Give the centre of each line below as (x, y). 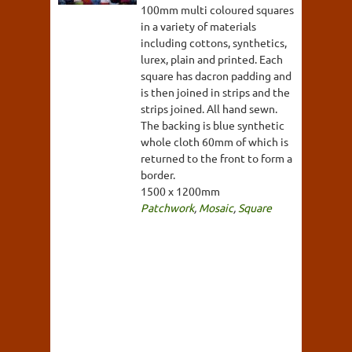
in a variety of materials (198, 26)
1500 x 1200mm (180, 191)
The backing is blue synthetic (213, 125)
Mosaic (216, 207)
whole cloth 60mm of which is (214, 141)
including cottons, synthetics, (214, 42)
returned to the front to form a (216, 158)
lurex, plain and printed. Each (212, 59)
